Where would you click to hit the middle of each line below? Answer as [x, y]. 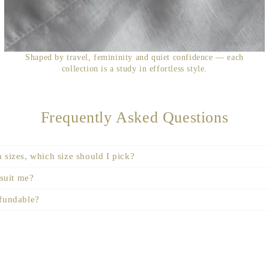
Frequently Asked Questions [134, 117]
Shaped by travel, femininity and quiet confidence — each [134, 57]
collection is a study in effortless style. [134, 69]
